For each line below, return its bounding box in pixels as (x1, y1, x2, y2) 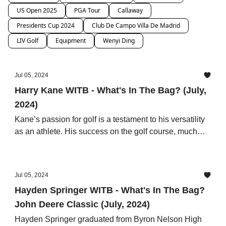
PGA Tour (74, 6, 100, 15)
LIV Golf (17, 36, 38, 45)
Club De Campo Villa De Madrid (92, 21, 180, 30)
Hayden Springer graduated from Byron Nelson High (15, 215, 202, 223)
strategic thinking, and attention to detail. (15, 151, 158, 160)
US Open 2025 (17, 6, 57, 15)
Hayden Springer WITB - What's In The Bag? (15, 185, 205, 195)
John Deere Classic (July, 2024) (15, 199, 150, 209)
